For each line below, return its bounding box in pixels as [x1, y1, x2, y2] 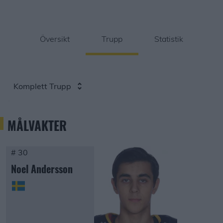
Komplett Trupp [13, 81, 71, 91]
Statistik [154, 34, 183, 44]
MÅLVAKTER [7, 116, 67, 134]
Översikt [40, 34, 70, 44]
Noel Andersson [11, 161, 73, 176]
